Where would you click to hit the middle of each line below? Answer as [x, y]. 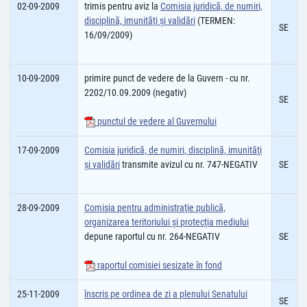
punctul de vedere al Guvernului [156, 121]
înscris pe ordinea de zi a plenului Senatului [166, 294]
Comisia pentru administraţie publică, [155, 208]
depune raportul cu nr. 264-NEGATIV [152, 236]
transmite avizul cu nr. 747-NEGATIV [189, 164]
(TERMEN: [215, 21]
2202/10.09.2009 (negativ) [135, 93]
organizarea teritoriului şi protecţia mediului [167, 222]
